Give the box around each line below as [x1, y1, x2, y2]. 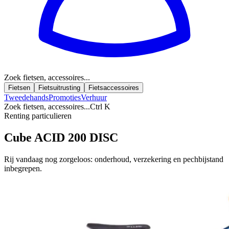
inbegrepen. [4, 164, 42, 173]
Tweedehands [4, 93, 49, 102]
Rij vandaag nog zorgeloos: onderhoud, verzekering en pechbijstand [4, 154, 223, 164]
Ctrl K [90, 102, 110, 111]
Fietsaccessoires [88, 84, 139, 91]
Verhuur [81, 93, 107, 102]
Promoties [49, 93, 81, 102]
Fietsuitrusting [38, 84, 80, 91]
